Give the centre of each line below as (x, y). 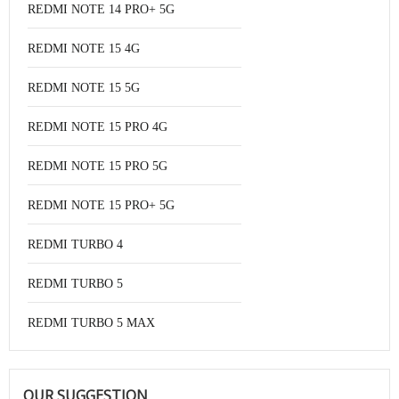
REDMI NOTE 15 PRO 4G (98, 127)
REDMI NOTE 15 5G (84, 88)
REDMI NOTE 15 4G (84, 49)
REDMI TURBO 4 (75, 244)
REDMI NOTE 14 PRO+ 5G (101, 9)
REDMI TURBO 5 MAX (91, 323)
